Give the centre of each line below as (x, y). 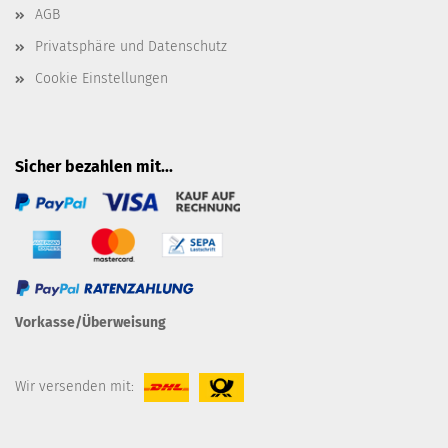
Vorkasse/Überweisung (90, 322)
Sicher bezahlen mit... (94, 166)
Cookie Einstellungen (101, 78)
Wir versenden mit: (74, 387)
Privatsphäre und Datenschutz (131, 46)
